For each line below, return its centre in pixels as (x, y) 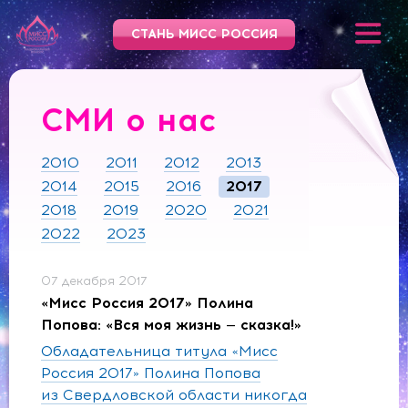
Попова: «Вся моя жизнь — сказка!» (171, 324)
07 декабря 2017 (94, 280)
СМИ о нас (129, 120)
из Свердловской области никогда (174, 394)
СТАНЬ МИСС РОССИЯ (204, 34)
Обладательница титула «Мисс (159, 351)
